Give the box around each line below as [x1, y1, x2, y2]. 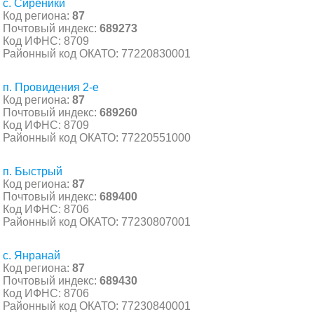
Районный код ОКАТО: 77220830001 [3, 47, 191, 60]
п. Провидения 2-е [3, 81, 99, 93]
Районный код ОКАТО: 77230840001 [3, 299, 191, 312]
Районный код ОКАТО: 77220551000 [3, 131, 191, 144]
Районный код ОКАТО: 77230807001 [3, 215, 191, 228]
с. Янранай [3, 249, 60, 261]
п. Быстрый [3, 165, 62, 177]
